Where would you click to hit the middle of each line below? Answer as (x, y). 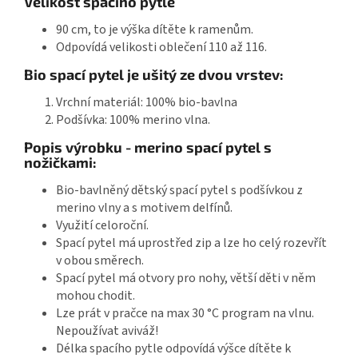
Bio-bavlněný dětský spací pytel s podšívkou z (179, 190)
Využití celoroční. (102, 225)
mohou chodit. (95, 295)
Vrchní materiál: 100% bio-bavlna (147, 102)
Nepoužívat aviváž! (107, 330)
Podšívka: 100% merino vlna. (133, 119)
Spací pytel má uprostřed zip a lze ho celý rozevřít (191, 243)
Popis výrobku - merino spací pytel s (148, 147)
